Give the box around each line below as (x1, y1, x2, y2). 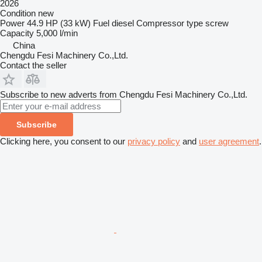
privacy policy (127, 136, 180, 146)
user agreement (199, 136, 259, 146)
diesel (112, 18, 134, 28)
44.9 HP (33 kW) (27, 18, 91, 28)
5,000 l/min (36, 27, 78, 38)
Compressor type (136, 18, 203, 28)
